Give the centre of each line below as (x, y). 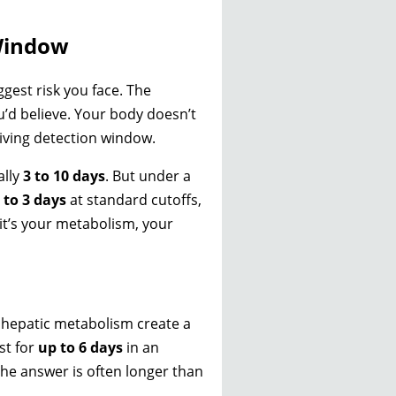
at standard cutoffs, (134, 200)
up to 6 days (80, 348)
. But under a (148, 176)
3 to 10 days (64, 176)
